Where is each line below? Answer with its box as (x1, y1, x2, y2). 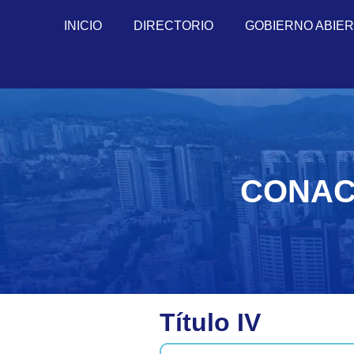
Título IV (159, 308, 261, 337)
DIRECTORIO (133, 19, 213, 32)
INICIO (63, 19, 102, 32)
